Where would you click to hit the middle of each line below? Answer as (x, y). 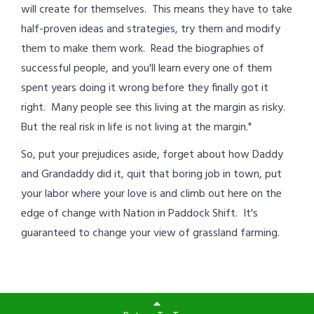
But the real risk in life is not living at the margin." (136, 127)
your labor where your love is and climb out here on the (151, 194)
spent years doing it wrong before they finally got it (145, 88)
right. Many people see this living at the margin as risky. (155, 108)
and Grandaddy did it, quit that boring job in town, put (151, 174)
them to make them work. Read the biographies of (143, 49)
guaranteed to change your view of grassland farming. (150, 233)
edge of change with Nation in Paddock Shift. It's (139, 213)
